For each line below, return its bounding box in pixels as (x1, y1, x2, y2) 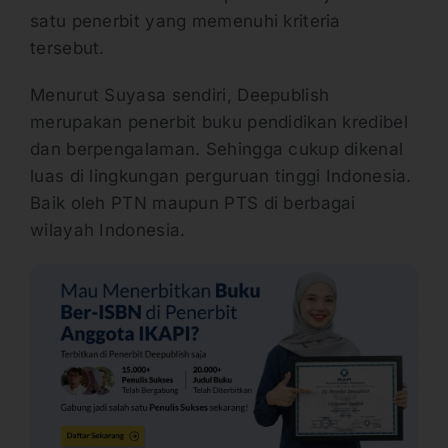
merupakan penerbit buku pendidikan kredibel (30, 111, 408, 132)
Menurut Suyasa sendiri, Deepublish (30, 84, 330, 105)
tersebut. (30, 37, 111, 58)
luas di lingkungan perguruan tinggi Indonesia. (30, 165, 412, 186)
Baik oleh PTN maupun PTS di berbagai (30, 192, 356, 213)
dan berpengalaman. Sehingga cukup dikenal (30, 138, 404, 159)
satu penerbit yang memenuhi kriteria (30, 10, 341, 31)
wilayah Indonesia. (30, 219, 191, 240)
